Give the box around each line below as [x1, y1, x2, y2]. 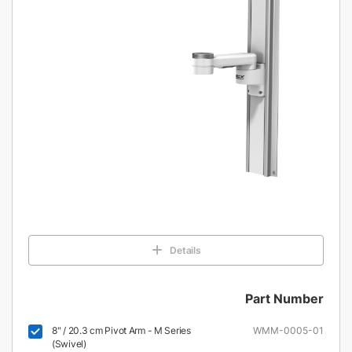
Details [170, 244, 201, 258]
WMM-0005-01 [252, 324, 324, 338]
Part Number [244, 289, 324, 308]
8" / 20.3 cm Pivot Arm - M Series [52, 324, 191, 338]
